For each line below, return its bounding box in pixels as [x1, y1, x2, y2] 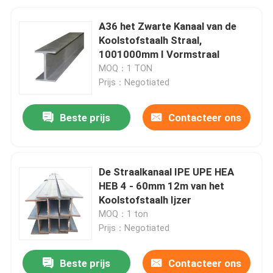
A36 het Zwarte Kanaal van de [99, 19, 237, 32]
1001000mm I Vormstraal [99, 48, 220, 60]
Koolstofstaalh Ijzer [99, 193, 192, 206]
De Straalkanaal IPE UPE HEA [99, 165, 235, 178]
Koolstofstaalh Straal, [99, 34, 202, 46]
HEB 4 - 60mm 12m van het [99, 179, 225, 192]
